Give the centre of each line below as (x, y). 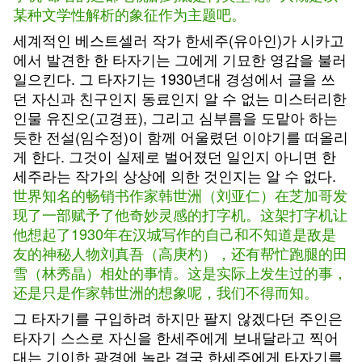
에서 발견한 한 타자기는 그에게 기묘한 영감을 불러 (180, 59)
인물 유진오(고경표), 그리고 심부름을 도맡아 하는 (175, 117)
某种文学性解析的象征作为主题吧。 (129, 14)
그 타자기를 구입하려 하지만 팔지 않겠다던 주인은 (178, 318)
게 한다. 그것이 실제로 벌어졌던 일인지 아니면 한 (175, 156)
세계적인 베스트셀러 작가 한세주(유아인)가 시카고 (179, 40)
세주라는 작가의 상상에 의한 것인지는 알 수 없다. (175, 175)
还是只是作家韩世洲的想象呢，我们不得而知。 (166, 292)
